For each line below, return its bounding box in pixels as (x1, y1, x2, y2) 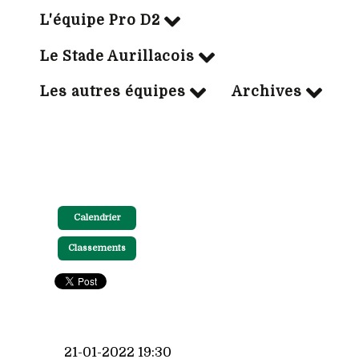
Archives (232, 83, 302, 100)
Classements (68, 243, 126, 254)
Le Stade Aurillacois (40, 47, 195, 64)
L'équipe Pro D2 (40, 12, 160, 29)
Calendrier (73, 212, 121, 224)
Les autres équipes (40, 83, 186, 100)
